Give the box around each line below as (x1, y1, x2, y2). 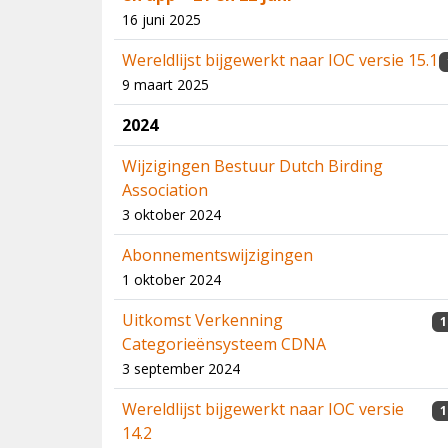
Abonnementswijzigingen (122, 244, 313, 266)
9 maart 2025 (122, 75, 209, 94)
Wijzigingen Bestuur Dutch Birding (122, 155, 383, 177)
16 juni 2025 (122, 10, 201, 29)
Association (122, 179, 208, 201)
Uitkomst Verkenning (122, 309, 283, 331)
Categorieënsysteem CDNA (122, 333, 326, 355)
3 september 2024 (122, 359, 240, 378)
